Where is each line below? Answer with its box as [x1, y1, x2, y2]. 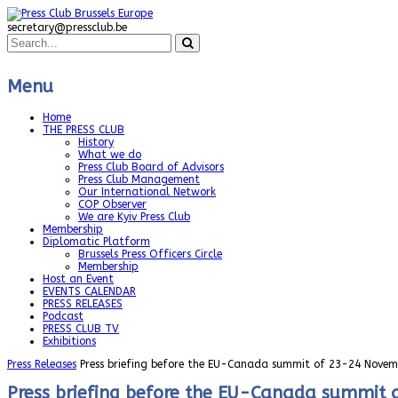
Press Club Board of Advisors [78, 161, 224, 174]
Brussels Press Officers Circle [78, 248, 222, 261]
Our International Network [78, 186, 216, 199]
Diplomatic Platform [43, 235, 150, 249]
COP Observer [78, 198, 147, 211]
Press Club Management [78, 173, 200, 187]
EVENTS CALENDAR [43, 285, 136, 298]
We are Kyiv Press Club [78, 211, 190, 224]
